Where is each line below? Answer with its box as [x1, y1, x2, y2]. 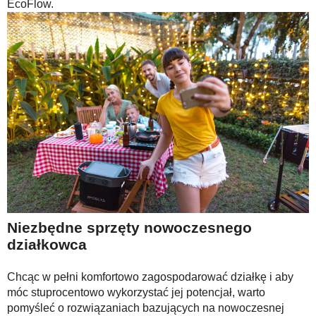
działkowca [7, 236, 87, 253]
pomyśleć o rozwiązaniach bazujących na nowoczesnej [7, 302, 284, 315]
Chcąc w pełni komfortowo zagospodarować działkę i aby [7, 271, 293, 284]
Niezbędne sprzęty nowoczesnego [7, 219, 252, 236]
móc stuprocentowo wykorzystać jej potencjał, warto [7, 286, 265, 299]
